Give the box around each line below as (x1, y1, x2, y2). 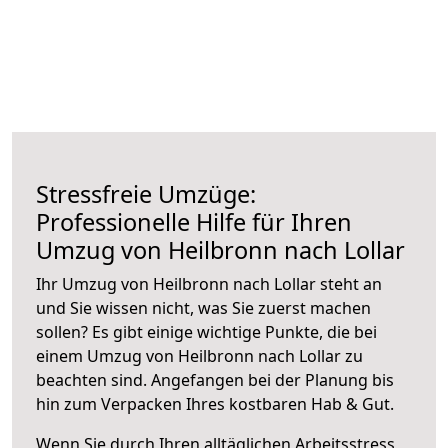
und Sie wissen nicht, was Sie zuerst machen (36, 296, 371, 319)
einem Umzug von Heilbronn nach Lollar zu (36, 344, 363, 367)
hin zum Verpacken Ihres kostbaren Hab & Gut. (36, 392, 394, 415)
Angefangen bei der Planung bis (151, 368, 394, 391)
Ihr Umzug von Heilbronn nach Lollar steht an (36, 272, 382, 295)
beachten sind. (36, 368, 151, 391)
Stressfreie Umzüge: (36, 177, 256, 210)
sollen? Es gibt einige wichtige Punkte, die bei (36, 320, 377, 343)
